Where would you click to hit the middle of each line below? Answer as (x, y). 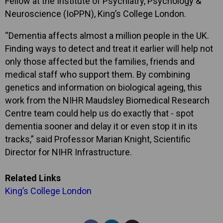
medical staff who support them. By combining (98, 74)
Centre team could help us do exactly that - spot (99, 113)
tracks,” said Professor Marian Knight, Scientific (98, 139)
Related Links (33, 178)
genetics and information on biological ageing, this (104, 87)
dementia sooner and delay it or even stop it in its (101, 126)
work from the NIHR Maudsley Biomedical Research (107, 100)
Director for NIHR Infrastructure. (68, 152)
